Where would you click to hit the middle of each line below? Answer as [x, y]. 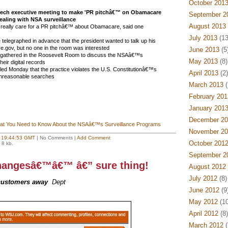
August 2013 [207, 26]
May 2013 [203, 61]
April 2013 [203, 73]
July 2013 [203, 38]
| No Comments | [56, 138]
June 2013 [204, 50]
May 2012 [203, 202]
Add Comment [93, 138]
